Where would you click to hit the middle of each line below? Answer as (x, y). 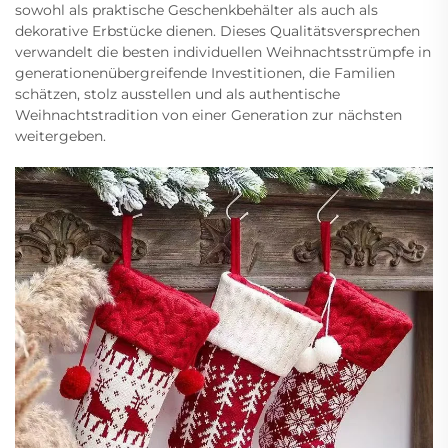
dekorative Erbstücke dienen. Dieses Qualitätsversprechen (217, 30)
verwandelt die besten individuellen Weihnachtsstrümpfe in (223, 51)
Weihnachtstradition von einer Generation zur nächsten (208, 114)
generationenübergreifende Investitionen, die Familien (205, 72)
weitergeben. (60, 135)
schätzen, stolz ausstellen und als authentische (177, 93)
